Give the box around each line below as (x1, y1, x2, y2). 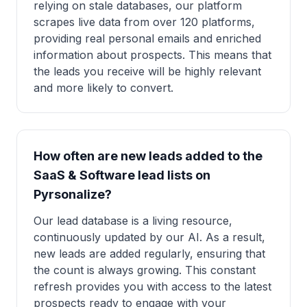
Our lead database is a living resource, (34, 214, 232, 228)
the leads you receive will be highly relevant (34, 64, 261, 78)
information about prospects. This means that (34, 48, 271, 62)
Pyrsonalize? (34, 187, 112, 201)
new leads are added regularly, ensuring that (34, 247, 265, 260)
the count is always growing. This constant (34, 263, 256, 277)
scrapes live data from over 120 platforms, (34, 15, 255, 29)
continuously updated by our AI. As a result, (34, 230, 265, 244)
